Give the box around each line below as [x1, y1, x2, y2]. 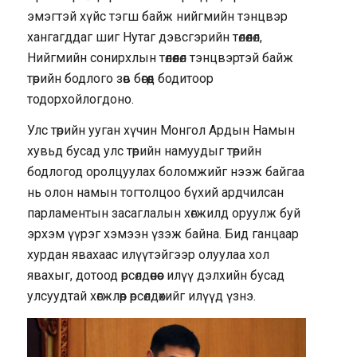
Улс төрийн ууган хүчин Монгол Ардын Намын [26, 123, 295, 139]
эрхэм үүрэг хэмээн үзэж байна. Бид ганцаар [26, 226, 299, 242]
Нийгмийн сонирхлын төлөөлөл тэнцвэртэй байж [26, 49, 293, 65]
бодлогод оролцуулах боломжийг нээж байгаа [26, 164, 304, 180]
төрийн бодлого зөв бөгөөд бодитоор [26, 70, 214, 86]
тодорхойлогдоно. [26, 91, 134, 107]
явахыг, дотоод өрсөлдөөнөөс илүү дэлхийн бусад [26, 268, 284, 284]
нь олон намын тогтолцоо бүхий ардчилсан [26, 185, 284, 201]
